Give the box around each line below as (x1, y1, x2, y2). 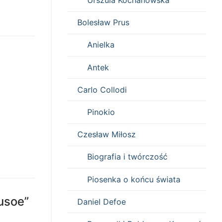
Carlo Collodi (77, 84, 127, 95)
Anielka (87, 40, 114, 50)
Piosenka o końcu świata (87, 174, 180, 184)
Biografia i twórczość (87, 152, 167, 162)
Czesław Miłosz (77, 129, 136, 140)
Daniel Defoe (77, 196, 126, 207)
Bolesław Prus (77, 17, 129, 28)
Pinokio (87, 107, 115, 117)
